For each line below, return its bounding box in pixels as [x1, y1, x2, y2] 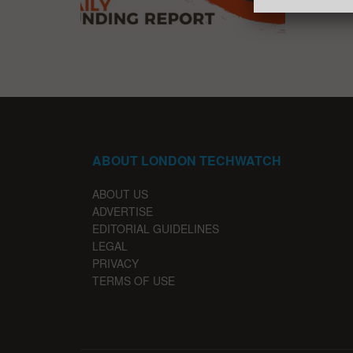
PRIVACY [92, 255, 139, 271]
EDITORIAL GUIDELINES [92, 220, 219, 236]
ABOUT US [92, 185, 148, 202]
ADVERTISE [92, 203, 153, 219]
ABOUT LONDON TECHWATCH [92, 150, 281, 169]
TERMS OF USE [92, 272, 175, 288]
